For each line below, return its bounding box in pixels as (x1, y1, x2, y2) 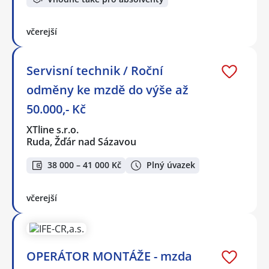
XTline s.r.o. (26, 123, 80, 137)
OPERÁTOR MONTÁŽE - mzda (26, 247, 192, 264)
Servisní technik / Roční (26, 62, 163, 79)
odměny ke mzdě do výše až (26, 82, 189, 98)
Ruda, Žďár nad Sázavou (26, 135, 136, 149)
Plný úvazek (147, 159, 195, 171)
